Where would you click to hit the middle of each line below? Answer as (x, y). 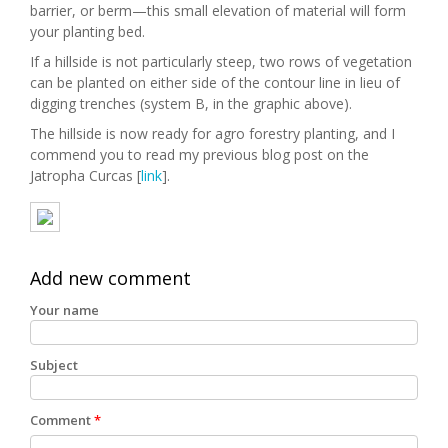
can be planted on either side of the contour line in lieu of (215, 82)
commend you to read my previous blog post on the (199, 154)
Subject (54, 364)
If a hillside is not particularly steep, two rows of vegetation (221, 61)
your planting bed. (87, 31)
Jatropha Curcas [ (85, 175)
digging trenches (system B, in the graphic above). (191, 103)
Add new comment (110, 277)
